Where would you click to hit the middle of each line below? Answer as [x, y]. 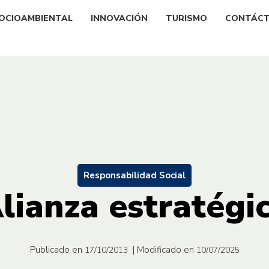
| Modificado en [163, 249]
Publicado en [56, 249]
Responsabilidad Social [134, 175]
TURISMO [186, 18]
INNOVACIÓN [119, 18]
